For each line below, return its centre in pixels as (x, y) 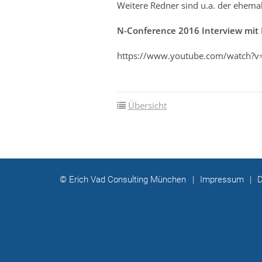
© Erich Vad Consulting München (123, 180)
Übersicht (147, 105)
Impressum (222, 180)
